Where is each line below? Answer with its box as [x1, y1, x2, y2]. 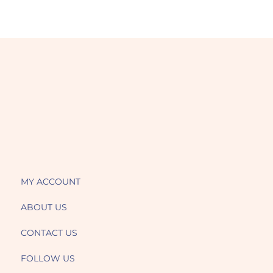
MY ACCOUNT [20, 176, 80, 188]
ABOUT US [20, 202, 67, 213]
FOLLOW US [20, 253, 75, 264]
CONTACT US [20, 227, 77, 239]
